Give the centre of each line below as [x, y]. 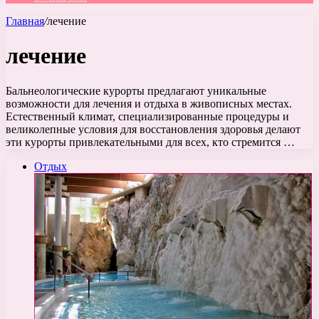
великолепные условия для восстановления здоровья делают [153, 129]
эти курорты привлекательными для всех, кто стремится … [150, 142]
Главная [25, 21]
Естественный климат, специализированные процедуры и [147, 116]
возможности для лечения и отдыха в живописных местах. [149, 103]
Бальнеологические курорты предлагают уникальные [136, 90]
